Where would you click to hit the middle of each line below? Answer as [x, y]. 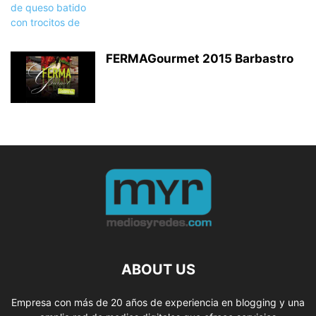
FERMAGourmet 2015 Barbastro [200, 59]
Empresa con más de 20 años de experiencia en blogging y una [158, 303]
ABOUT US [158, 270]
